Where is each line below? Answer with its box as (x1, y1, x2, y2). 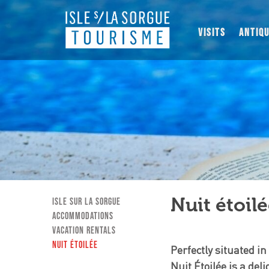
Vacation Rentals (52, 225, 116, 237)
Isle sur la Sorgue (52, 196, 121, 208)
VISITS (198, 26, 226, 39)
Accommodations (52, 211, 114, 222)
